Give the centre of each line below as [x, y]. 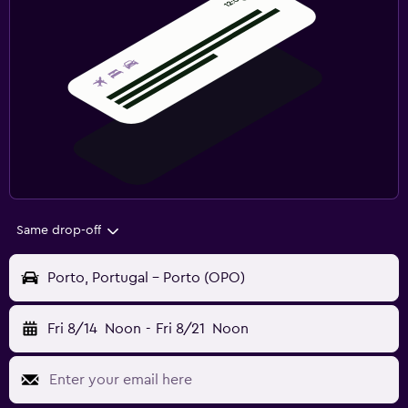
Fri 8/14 [72, 329]
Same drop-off [59, 231]
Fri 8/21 [180, 329]
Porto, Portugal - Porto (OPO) [146, 278]
